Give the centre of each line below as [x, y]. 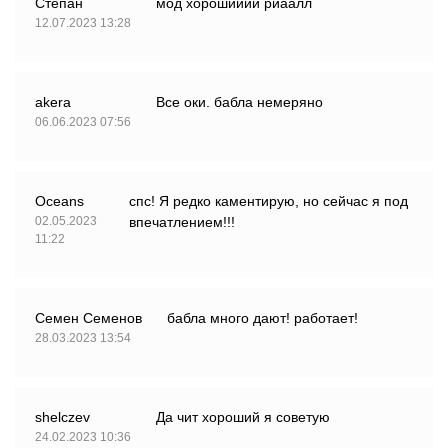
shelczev [62, 417]
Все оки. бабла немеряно [239, 102]
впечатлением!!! [182, 222]
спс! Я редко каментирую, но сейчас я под [269, 201]
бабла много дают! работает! [262, 318]
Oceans [59, 201]
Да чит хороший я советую [243, 417]
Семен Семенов [88, 318]
